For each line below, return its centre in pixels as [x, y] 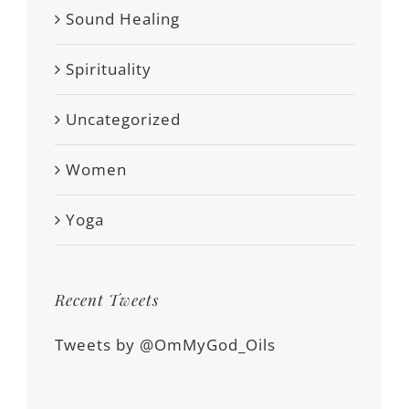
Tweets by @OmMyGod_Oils [165, 344]
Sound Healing [123, 18]
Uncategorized [123, 119]
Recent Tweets [107, 299]
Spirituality [109, 68]
